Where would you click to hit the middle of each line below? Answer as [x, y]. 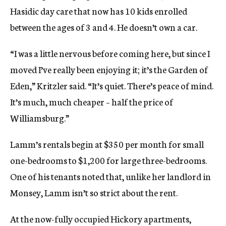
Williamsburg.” [40, 118]
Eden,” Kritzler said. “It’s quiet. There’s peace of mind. [112, 86]
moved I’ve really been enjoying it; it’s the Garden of [109, 69]
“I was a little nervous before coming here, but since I [110, 53]
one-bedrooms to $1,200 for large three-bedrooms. [108, 160]
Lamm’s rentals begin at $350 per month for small [107, 144]
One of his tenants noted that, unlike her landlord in [110, 176]
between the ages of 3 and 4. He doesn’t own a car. [104, 27]
